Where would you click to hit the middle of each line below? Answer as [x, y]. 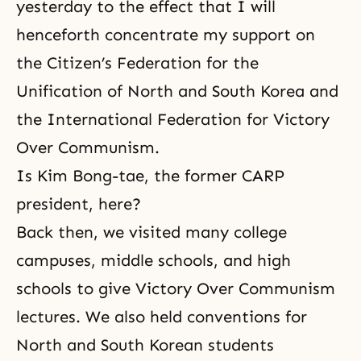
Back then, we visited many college [151, 232]
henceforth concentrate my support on [166, 34]
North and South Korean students [145, 344]
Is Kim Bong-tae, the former [129, 175]
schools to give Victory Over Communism [176, 288]
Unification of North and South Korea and [177, 91]
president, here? [79, 203]
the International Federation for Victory [173, 119]
